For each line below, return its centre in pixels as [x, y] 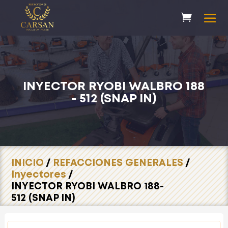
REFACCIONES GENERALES [118, 163]
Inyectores [39, 175]
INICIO [28, 163]
